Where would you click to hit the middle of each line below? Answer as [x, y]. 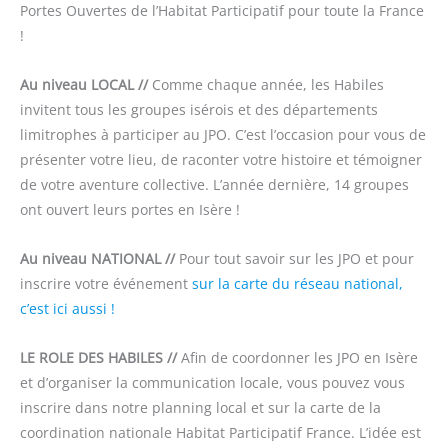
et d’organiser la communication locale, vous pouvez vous [212, 382]
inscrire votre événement [104, 283]
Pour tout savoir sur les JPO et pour [294, 258]
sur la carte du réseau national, [295, 283]
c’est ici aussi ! [67, 308]
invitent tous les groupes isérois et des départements [199, 109]
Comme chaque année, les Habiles [266, 84]
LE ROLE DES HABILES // [98, 357]
